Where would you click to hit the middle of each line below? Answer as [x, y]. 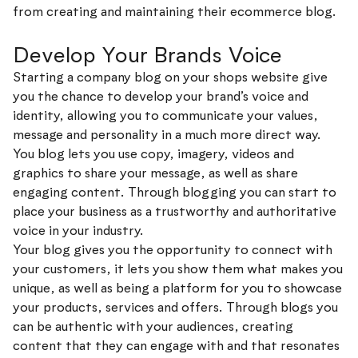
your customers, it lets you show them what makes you [178, 268]
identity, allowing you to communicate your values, [165, 115]
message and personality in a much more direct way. [167, 134]
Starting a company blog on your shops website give [170, 77]
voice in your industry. [78, 230]
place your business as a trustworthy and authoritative [175, 211]
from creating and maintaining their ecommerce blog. [175, 12]
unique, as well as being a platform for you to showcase [177, 288]
